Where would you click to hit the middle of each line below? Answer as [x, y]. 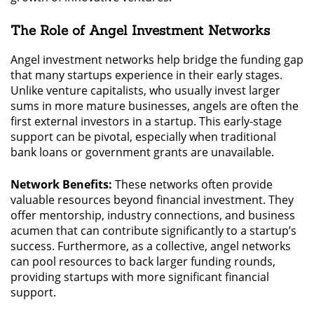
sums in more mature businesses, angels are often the [155, 105]
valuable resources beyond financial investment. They [152, 199]
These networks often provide [192, 184]
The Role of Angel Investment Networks [140, 30]
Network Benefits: [61, 184]
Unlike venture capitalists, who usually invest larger [145, 90]
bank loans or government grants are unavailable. [142, 152]
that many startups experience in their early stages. [146, 75]
